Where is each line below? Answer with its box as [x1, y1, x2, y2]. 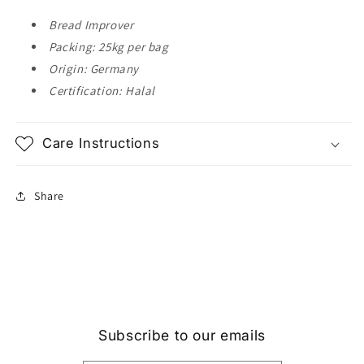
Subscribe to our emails [97, 327, 266, 344]
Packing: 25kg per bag [49, 39, 169, 54]
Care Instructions [42, 135, 160, 151]
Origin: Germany [49, 61, 139, 76]
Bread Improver [49, 17, 134, 32]
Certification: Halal [49, 83, 155, 98]
